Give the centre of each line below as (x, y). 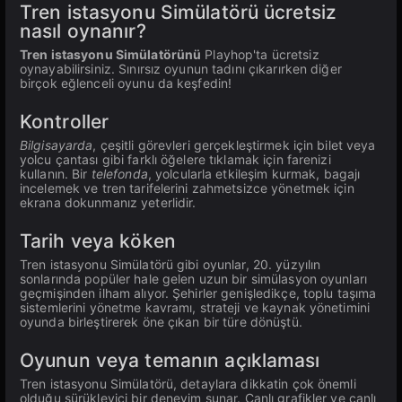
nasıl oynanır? (83, 31)
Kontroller (65, 122)
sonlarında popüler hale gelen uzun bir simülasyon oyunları (193, 279)
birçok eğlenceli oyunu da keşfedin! (126, 83)
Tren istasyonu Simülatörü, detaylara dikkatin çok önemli (188, 384)
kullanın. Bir (56, 174)
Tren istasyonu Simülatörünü (111, 54)
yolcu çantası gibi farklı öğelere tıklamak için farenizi (175, 159)
